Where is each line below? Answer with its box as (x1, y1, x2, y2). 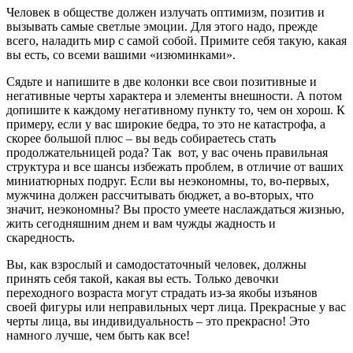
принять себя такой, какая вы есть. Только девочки (6, 271, 279, 285)
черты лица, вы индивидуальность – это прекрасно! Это (6, 314, 310, 328)
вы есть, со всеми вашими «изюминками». (6, 47, 236, 61)
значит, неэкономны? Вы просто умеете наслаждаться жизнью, (6, 202, 344, 216)
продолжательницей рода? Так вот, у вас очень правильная (6, 145, 328, 159)
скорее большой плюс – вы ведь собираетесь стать (6, 131, 276, 145)
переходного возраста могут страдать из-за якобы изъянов (6, 285, 318, 299)
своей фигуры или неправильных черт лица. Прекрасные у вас (6, 299, 346, 314)
